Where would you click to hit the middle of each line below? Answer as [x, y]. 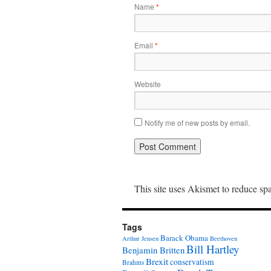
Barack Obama [184, 238]
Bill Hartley [213, 249]
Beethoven [224, 238]
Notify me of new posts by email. [197, 122]
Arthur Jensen [140, 238]
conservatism [192, 262]
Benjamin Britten [153, 250]
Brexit [157, 261]
